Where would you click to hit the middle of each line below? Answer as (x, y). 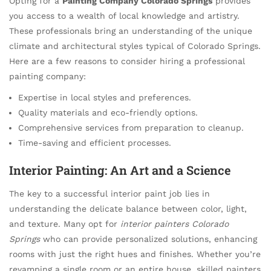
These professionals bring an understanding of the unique (131, 31)
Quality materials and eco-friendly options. (108, 112)
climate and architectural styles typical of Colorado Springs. (135, 46)
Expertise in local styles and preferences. (105, 97)
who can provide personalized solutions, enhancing (149, 239)
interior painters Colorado (175, 224)
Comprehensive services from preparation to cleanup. (131, 127)
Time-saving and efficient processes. (95, 142)
